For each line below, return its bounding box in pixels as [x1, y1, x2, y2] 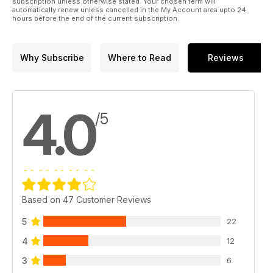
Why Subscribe [19, 52, 84, 63]
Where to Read [108, 52, 171, 63]
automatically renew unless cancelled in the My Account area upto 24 [12, 5, 246, 14]
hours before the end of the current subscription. [12, 13, 179, 23]
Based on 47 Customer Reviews [22, 194, 151, 205]
